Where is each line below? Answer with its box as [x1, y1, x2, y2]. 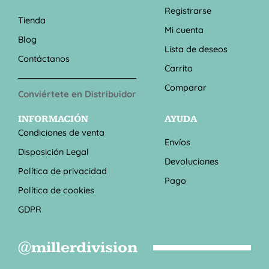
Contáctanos [18, 52, 70, 64]
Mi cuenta [165, 23, 204, 35]
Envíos [165, 136, 191, 148]
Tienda [18, 14, 46, 26]
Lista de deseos [165, 43, 228, 55]
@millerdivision [18, 238, 138, 257]
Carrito [165, 62, 193, 74]
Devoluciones [165, 155, 219, 167]
